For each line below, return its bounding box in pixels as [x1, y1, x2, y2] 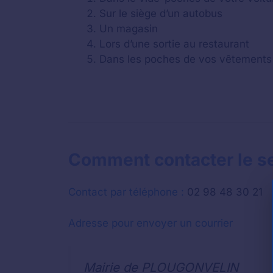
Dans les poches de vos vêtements [99, 52, 272, 65]
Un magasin [99, 22, 158, 35]
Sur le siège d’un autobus [99, 7, 222, 19]
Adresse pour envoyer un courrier [68, 216, 233, 229]
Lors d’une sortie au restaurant [99, 37, 249, 50]
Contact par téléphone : [68, 186, 184, 198]
